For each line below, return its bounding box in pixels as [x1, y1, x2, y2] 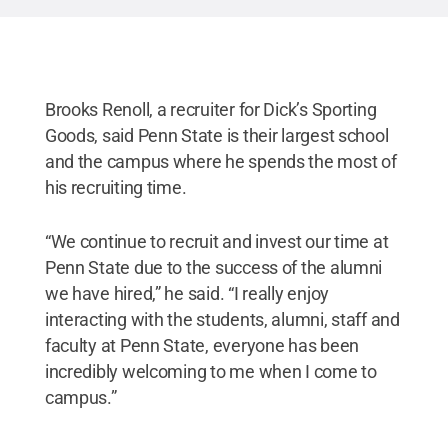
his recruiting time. [44, 176, 187, 198]
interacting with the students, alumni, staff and [44, 308, 400, 330]
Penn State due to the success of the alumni [44, 256, 383, 278]
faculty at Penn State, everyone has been [44, 334, 359, 356]
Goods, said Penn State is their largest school [44, 124, 389, 146]
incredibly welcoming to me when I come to [44, 360, 377, 382]
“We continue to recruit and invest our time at [44, 230, 389, 252]
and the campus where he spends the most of [44, 150, 397, 172]
